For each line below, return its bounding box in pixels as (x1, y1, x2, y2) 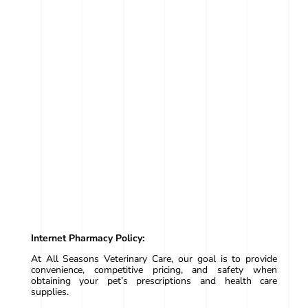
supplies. (30, 285, 69, 299)
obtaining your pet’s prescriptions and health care (30, 274, 278, 288)
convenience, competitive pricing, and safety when (30, 263, 278, 277)
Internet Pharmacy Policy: (30, 232, 144, 245)
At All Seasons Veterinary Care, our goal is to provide (30, 252, 278, 266)
